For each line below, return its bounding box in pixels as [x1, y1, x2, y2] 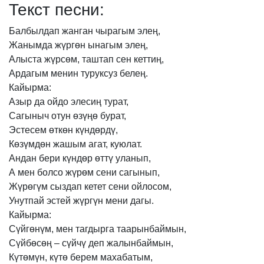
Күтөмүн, [9, 252, 47, 262]
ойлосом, [131, 181, 171, 192]
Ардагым [9, 68, 48, 78]
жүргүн [73, 196, 103, 206]
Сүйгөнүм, [9, 224, 54, 234]
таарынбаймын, [117, 224, 186, 234]
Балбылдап [9, 26, 60, 36]
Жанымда [9, 40, 52, 50]
